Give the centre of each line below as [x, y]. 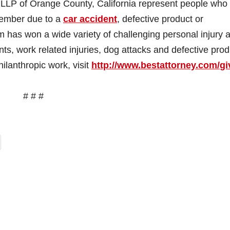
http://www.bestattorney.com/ [156, 65]
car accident [90, 19]
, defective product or [160, 19]
